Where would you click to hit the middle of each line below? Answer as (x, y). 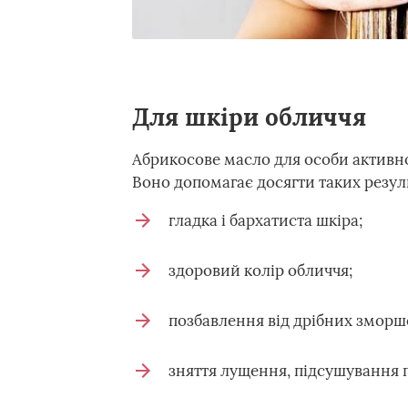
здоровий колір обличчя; (260, 270)
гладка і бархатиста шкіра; (265, 220)
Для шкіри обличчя (249, 117)
